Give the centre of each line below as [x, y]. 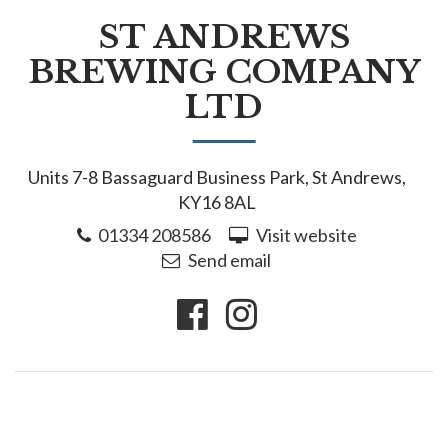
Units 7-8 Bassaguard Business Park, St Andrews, [216, 177]
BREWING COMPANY [224, 72]
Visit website [306, 234]
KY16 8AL [216, 202]
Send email [229, 259]
